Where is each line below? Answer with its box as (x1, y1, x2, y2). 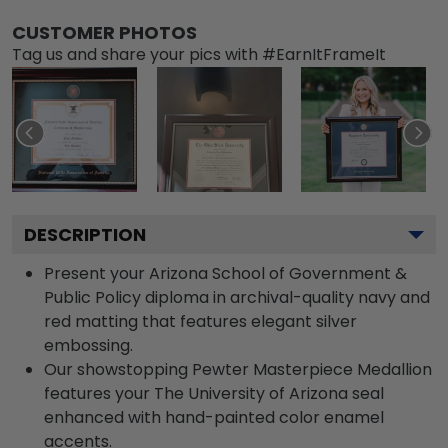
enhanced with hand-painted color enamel (44, 405, 384, 429)
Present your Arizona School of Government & (44, 261, 407, 285)
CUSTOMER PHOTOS (12, 19, 197, 45)
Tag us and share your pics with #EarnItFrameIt (12, 42, 386, 66)
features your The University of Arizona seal (44, 381, 384, 405)
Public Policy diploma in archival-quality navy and (44, 285, 430, 309)
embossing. (44, 333, 133, 357)
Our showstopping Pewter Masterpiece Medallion (44, 357, 432, 381)
